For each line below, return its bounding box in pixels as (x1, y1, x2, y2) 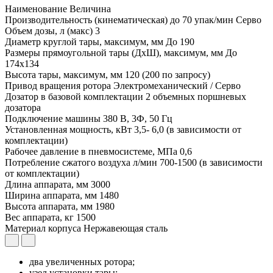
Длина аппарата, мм (5, 179, 91, 190)
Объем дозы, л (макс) (5, 25, 95, 36)
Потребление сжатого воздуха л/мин (5, 157, 160, 168)
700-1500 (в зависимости (160, 157, 263, 168)
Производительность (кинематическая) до (5, 14, 182, 25)
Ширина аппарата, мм (5, 190, 99, 200)
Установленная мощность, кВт (5, 124, 134, 135)
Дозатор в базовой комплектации (5, 91, 146, 102)
